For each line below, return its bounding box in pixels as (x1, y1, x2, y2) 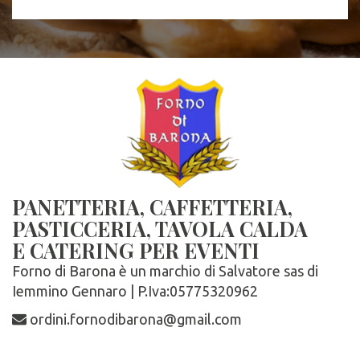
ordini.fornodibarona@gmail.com (27, 311, 242, 328)
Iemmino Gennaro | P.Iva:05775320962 (12, 283, 258, 300)
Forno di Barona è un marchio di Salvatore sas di (12, 263, 318, 280)
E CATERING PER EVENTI (12, 237, 260, 264)
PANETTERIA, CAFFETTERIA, (12, 194, 292, 221)
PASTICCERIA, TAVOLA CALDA (12, 215, 308, 243)
